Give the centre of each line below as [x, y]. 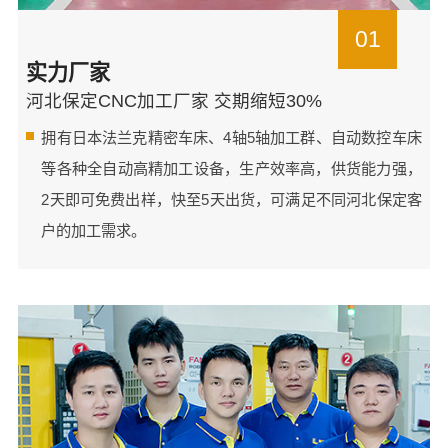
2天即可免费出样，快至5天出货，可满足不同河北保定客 [231, 199]
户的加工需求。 [94, 230]
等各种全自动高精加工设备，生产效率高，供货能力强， [231, 168]
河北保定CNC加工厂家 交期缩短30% [174, 100]
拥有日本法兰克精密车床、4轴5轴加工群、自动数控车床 [231, 137]
